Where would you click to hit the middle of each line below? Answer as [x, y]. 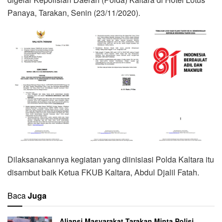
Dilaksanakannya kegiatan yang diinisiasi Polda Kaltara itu [111, 160]
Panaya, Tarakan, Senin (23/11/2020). [74, 12]
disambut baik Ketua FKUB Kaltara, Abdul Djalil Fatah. [105, 172]
